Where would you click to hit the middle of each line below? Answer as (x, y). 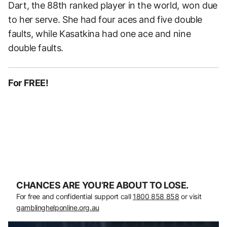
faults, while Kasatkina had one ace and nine (100, 33)
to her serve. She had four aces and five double (105, 19)
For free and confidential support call (74, 196)
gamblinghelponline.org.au (58, 207)
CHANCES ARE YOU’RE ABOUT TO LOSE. (103, 185)
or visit (190, 196)
